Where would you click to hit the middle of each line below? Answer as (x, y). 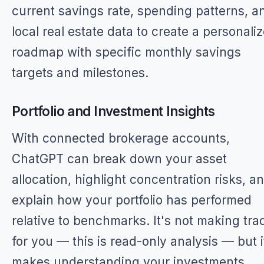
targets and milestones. (80, 73)
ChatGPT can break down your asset (119, 159)
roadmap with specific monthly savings (126, 52)
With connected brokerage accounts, (121, 138)
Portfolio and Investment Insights (113, 111)
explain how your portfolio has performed (132, 200)
